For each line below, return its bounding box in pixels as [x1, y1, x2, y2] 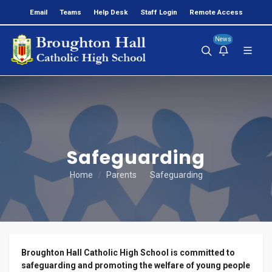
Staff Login [140, 8, 177, 16]
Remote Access [189, 8, 243, 16]
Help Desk [93, 8, 128, 16]
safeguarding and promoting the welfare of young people [21, 260, 250, 270]
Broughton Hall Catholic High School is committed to [21, 248, 235, 257]
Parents [106, 170, 137, 180]
